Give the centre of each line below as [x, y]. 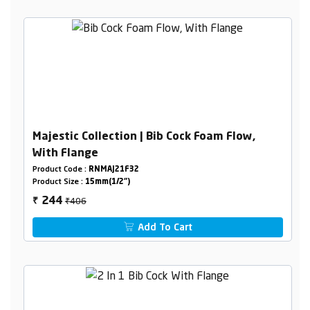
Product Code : [60, 170]
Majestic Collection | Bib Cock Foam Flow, [144, 137]
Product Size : [58, 183]
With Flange [65, 154]
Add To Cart [164, 228]
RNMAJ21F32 [113, 170]
